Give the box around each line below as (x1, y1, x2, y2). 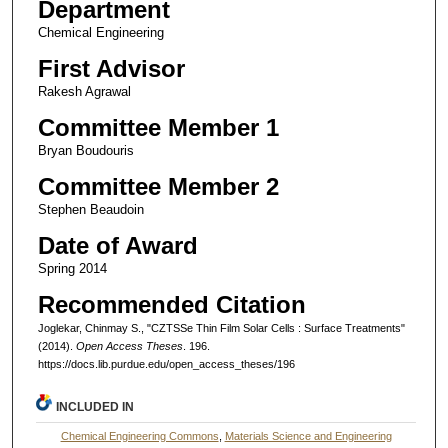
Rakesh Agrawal (37, 83, 131, 99)
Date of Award (37, 231, 198, 259)
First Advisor (37, 54, 185, 82)
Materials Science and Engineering (224, 429, 392, 442)
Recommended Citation (37, 290, 306, 318)
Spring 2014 (37, 260, 107, 276)
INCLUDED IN (56, 399, 135, 414)
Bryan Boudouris (37, 142, 134, 158)
